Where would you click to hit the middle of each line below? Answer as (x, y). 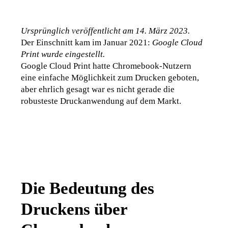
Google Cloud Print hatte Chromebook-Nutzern (106, 66)
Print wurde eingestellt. (63, 54)
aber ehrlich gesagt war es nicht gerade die (98, 89)
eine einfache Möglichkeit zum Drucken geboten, (110, 77)
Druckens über (74, 209)
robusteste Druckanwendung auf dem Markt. (101, 101)
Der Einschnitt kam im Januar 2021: (87, 42)
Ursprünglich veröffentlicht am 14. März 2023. (106, 31)
